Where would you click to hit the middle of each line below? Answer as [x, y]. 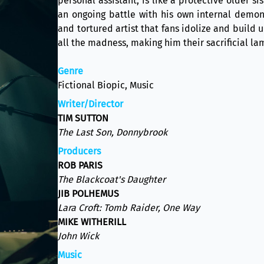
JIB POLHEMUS [89, 194]
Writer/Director [91, 104]
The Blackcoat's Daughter [112, 179]
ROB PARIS [80, 165]
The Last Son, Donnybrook [113, 132]
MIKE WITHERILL [92, 222]
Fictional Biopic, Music [106, 85]
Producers [80, 151]
